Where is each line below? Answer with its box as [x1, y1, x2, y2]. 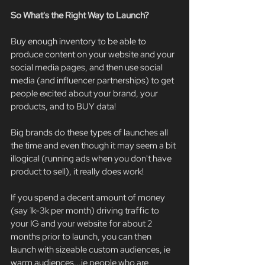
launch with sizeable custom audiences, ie [11, 244, 172, 256]
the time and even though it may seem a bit [11, 140, 177, 152]
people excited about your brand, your [11, 88, 160, 100]
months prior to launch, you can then [11, 231, 153, 243]
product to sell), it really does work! [11, 166, 144, 178]
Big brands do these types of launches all [11, 127, 170, 139]
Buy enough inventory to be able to [11, 35, 148, 48]
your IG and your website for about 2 [11, 218, 154, 230]
